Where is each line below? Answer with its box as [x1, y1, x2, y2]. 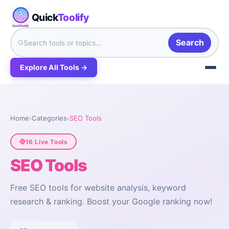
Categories [32, 114, 67, 123]
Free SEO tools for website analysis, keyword [10, 182, 186, 193]
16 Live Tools [25, 138, 68, 146]
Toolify [57, 11, 89, 24]
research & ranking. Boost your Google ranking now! [10, 196, 212, 207]
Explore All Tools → [20, 63, 88, 72]
